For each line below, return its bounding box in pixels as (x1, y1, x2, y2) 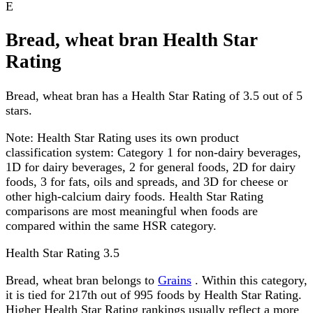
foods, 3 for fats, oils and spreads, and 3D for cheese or (6, 174, 288, 189)
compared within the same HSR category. (6, 218, 217, 233)
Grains (158, 272, 191, 287)
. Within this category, (191, 272, 307, 287)
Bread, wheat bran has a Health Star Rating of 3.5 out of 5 (6, 88, 303, 103)
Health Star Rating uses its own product (34, 130, 239, 145)
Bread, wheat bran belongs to (6, 272, 158, 287)
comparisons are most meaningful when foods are (6, 203, 258, 218)
